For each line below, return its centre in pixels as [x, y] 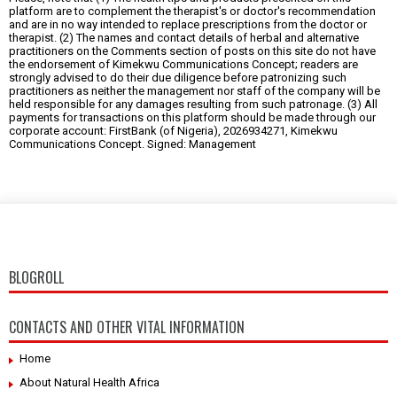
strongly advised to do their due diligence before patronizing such [178, 77]
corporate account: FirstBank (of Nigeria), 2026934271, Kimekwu [173, 130]
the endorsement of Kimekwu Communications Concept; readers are [183, 64]
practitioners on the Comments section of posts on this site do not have [192, 51]
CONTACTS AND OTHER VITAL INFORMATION [127, 327]
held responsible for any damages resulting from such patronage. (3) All [193, 104]
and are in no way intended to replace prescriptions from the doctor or [188, 24]
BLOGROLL [36, 277]
